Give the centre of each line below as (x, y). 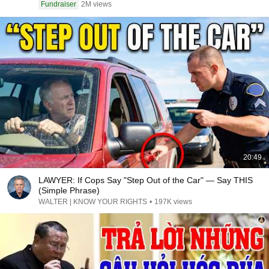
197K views (173, 202)
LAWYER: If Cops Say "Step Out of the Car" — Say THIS (146, 180)
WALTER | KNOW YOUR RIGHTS (93, 202)
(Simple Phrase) (69, 190)
